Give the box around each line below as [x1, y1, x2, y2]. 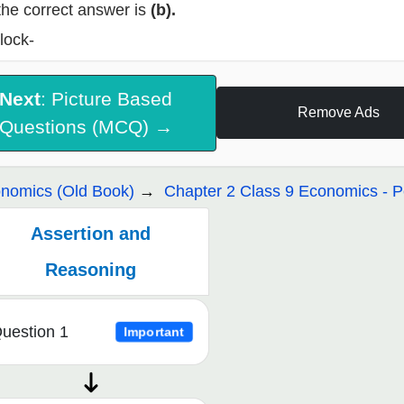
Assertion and [31, 223, 151, 243]
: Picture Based [41, 88, 173, 110]
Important [124, 325, 185, 339]
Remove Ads [297, 105, 380, 121]
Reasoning [45, 259, 137, 280]
